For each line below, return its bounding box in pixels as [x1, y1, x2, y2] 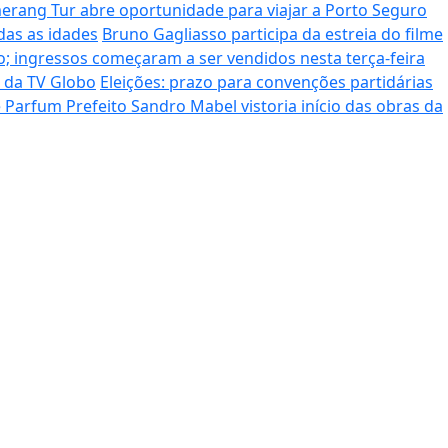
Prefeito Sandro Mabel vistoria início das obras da [66, 95, 443, 117]
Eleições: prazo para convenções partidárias [100, 71, 433, 93]
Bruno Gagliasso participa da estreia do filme [102, 23, 443, 45]
